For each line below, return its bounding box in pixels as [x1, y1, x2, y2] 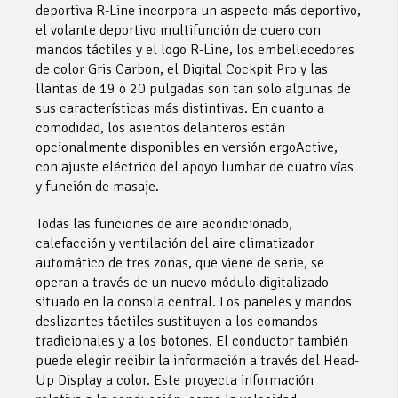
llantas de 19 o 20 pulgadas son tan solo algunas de [36, 80, 351, 99]
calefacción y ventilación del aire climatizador [36, 235, 314, 253]
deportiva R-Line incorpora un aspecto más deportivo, [36, 2, 361, 20]
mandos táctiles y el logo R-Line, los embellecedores [36, 41, 354, 60]
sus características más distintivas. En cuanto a [36, 99, 324, 118]
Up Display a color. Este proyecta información [36, 371, 314, 390]
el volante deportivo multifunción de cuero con [36, 21, 321, 40]
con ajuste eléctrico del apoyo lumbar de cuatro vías [36, 158, 354, 177]
